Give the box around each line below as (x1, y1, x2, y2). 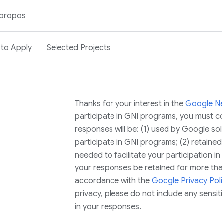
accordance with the (74, 176, 152, 186)
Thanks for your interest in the (74, 99, 185, 109)
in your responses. (74, 202, 141, 212)
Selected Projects (47, 42, 111, 53)
